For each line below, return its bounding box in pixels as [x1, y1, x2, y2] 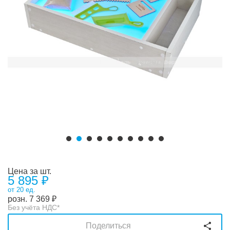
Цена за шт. [8, 167, 51, 176]
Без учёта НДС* [8, 203, 60, 212]
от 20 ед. [8, 186, 35, 194]
